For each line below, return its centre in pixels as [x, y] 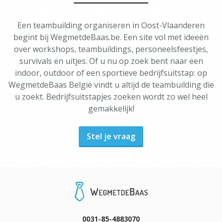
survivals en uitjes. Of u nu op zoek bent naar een [111, 61]
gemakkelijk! [111, 109]
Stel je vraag [111, 136]
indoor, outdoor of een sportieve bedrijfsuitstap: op [111, 73]
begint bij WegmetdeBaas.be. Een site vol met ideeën [111, 37]
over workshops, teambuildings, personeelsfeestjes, [111, 49]
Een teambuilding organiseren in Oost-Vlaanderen [111, 25]
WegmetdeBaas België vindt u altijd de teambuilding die [111, 85]
